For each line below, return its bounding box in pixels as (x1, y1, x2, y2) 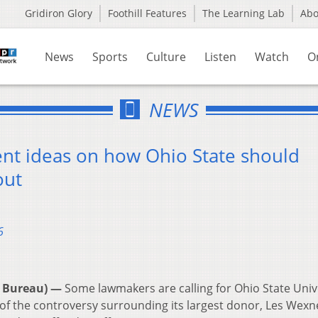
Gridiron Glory (25, 6, 92, 20)
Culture (146, 49, 186, 65)
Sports (92, 49, 128, 65)
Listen (204, 49, 236, 65)
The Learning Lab (202, 6, 285, 20)
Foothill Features (108, 6, 187, 20)
